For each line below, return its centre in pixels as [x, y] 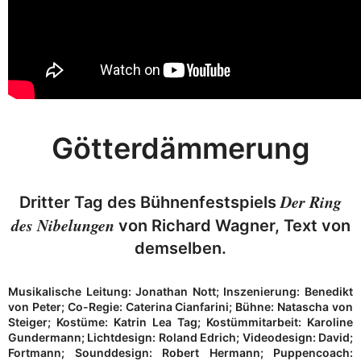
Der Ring [311, 201]
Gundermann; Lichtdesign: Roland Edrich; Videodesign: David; [180, 337]
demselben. [180, 248]
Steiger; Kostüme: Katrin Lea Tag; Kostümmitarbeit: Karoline [180, 322]
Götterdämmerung [180, 148]
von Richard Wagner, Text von [234, 225]
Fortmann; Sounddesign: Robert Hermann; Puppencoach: [180, 352]
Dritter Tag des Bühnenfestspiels [150, 202]
